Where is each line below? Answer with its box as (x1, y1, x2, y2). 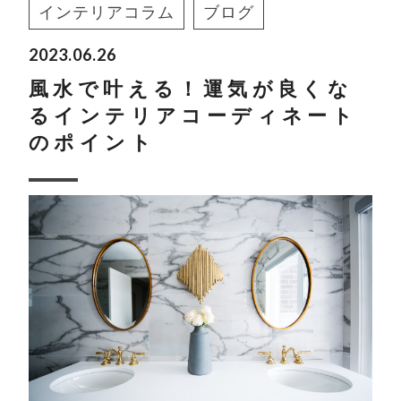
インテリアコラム (38, 4, 175, 21)
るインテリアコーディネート (29, 105, 358, 127)
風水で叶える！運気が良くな (29, 78, 354, 100)
